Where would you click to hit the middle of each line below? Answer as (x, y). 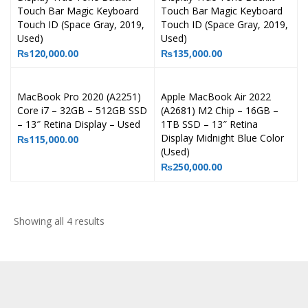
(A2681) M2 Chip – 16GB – (219, 110)
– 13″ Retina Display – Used (79, 124)
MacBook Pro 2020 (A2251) (79, 97)
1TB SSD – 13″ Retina (209, 124)
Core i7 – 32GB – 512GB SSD (82, 110)
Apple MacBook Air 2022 (216, 97)
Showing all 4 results (59, 221)
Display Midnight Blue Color (222, 138)
